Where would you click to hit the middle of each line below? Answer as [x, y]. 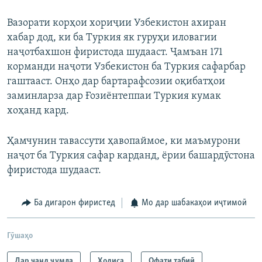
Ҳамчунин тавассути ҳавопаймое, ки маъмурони [124, 142]
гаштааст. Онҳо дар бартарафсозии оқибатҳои [116, 82]
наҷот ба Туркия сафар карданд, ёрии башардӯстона [131, 156]
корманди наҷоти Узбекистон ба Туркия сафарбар [126, 67]
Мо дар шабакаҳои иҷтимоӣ [194, 203]
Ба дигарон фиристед [74, 203]
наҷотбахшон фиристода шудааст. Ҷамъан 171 [115, 53]
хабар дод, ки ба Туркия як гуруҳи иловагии [112, 38]
